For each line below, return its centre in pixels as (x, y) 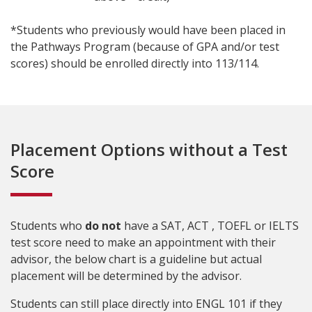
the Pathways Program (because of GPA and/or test (145, 47)
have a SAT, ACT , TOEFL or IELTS (210, 226)
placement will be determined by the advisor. (126, 276)
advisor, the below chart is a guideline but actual (136, 259)
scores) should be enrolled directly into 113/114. (135, 63)
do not (103, 226)
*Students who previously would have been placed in (148, 30)
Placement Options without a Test (149, 149)
